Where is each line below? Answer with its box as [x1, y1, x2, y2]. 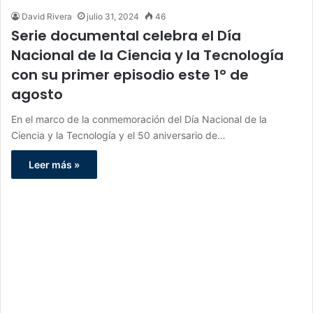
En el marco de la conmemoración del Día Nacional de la [11, 113, 267, 126]
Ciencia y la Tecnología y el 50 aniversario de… [11, 129, 226, 142]
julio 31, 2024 [87, 11, 139, 22]
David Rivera [22, 11, 72, 22]
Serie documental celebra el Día [11, 26, 241, 46]
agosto [11, 85, 63, 105]
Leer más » [29, 159, 80, 171]
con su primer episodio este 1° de [11, 65, 249, 85]
